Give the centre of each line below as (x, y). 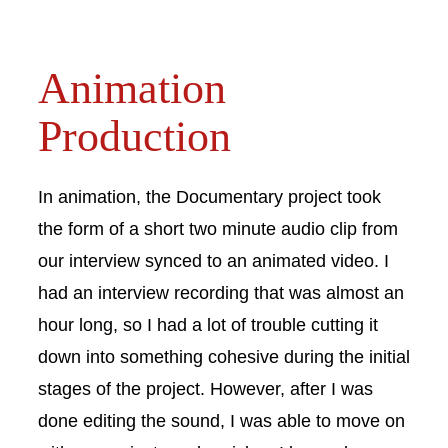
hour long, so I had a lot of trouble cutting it (208, 324)
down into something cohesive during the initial (224, 356)
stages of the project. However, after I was (205, 388)
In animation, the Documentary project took (209, 196)
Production (134, 136)
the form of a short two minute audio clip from (218, 228)
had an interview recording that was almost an (221, 292)
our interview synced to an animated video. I (213, 260)
